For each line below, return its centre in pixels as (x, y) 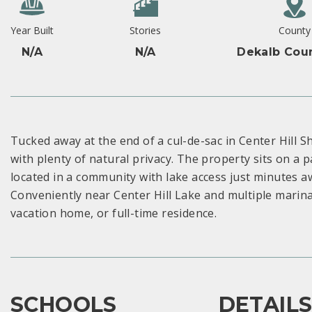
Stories (146, 30)
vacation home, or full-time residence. (114, 213)
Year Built (32, 30)
